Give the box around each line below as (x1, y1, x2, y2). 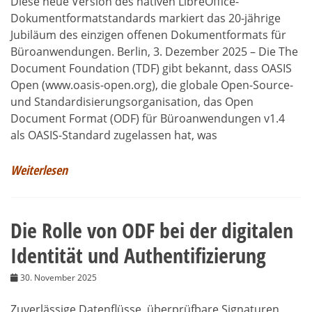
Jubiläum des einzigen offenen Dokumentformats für (10, 26, 286, 42)
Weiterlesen (10, 161, 68, 178)
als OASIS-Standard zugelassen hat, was (10, 127, 217, 143)
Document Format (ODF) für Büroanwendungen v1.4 (10, 110, 285, 126)
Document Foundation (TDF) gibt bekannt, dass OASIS (10, 60, 292, 76)
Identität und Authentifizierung (10, 240, 266, 270)
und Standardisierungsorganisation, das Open (10, 93, 253, 109)
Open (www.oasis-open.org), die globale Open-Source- (10, 77, 293, 93)
